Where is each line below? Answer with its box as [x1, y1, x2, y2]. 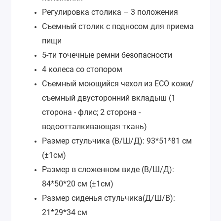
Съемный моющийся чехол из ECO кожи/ [42, 78, 194, 88]
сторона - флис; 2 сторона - [42, 107, 141, 117]
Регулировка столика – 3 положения [42, 7, 178, 17]
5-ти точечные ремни [42, 50, 121, 60]
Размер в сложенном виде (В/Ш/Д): [42, 164, 174, 174]
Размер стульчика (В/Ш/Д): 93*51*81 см [42, 136, 192, 146]
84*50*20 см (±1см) [42, 179, 113, 188]
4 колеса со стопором [42, 64, 122, 74]
